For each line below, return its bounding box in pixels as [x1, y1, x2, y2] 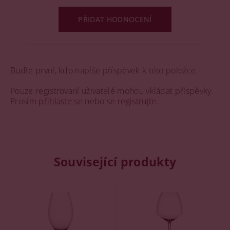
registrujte [117, 95, 157, 107]
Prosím [10, 95, 39, 107]
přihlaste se [39, 95, 83, 107]
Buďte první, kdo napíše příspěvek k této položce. [10, 64, 198, 76]
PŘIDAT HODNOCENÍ [78, 14, 152, 24]
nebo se [83, 95, 118, 107]
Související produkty [53, 153, 177, 170]
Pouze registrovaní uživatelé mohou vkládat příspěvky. [10, 85, 214, 97]
